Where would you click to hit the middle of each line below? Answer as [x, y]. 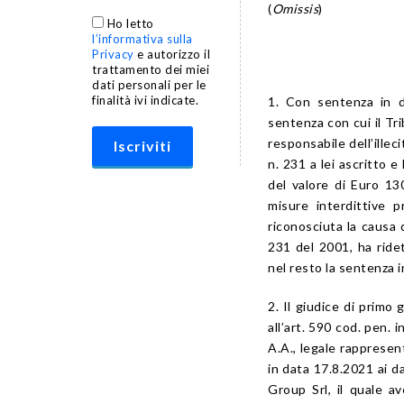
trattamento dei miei [151, 70]
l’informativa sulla [142, 39]
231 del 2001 [309, 247]
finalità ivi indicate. [145, 101]
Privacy [113, 55]
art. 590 [308, 327]
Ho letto [130, 24]
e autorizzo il [172, 55]
